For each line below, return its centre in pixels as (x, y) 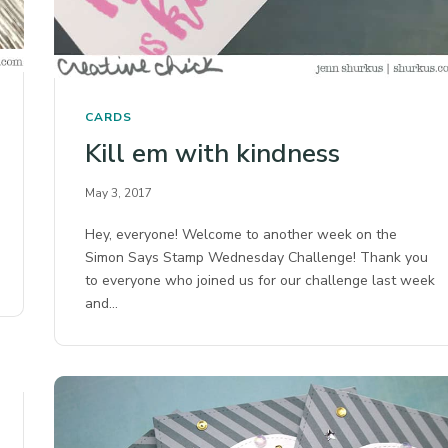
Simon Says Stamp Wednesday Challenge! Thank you (257, 257)
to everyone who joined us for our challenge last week (260, 280)
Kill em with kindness (212, 153)
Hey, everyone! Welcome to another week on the (241, 234)
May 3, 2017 (118, 192)
